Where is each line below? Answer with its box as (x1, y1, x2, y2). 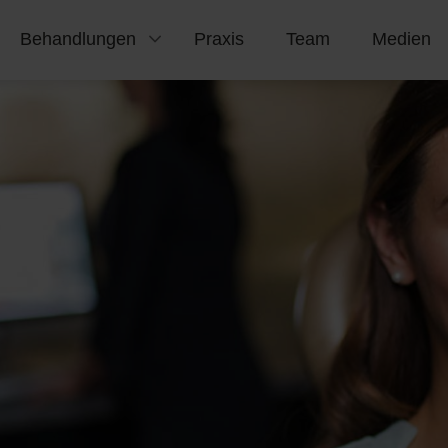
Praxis (194, 28, 245, 50)
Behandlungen (19, 28, 136, 50)
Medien (371, 28, 431, 50)
